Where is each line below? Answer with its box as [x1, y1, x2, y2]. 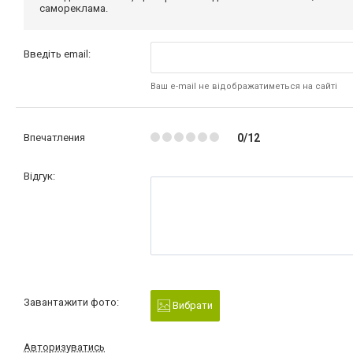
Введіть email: [24, 47, 91, 60]
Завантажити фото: [24, 295, 119, 308]
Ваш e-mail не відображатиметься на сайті [150, 80, 338, 91]
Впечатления [24, 131, 85, 143]
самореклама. [39, 2, 108, 14]
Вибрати [170, 299, 214, 311]
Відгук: [24, 169, 55, 182]
